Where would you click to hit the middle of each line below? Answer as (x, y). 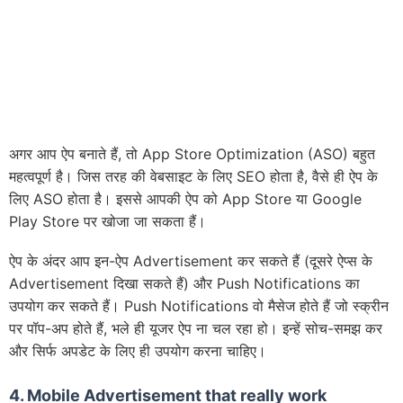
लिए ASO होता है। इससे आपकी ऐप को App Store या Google (185, 198)
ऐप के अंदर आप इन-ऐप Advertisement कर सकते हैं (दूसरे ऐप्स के (191, 261)
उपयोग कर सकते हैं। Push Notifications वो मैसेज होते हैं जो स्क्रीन (199, 306)
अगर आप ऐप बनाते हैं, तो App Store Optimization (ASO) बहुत (192, 153)
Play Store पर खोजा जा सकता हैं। (107, 221)
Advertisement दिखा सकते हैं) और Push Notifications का (184, 284)
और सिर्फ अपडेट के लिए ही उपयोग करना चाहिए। (138, 351)
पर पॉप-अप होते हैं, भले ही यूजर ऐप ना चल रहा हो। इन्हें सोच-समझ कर (196, 329)
